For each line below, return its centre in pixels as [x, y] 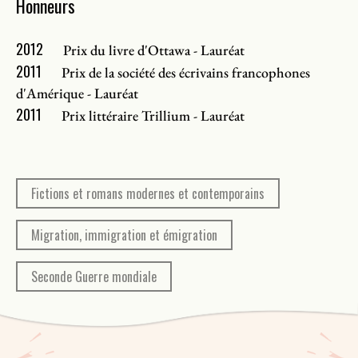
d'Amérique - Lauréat [77, 93]
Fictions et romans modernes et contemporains [148, 194]
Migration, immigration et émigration [124, 235]
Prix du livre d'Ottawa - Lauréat [154, 50]
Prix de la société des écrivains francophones [186, 73]
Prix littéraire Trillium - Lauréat [153, 116]
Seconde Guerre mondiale [94, 277]
